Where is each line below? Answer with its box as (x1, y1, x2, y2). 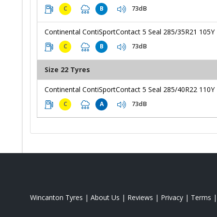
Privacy (161, 192, 183, 202)
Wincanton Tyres (30, 192, 83, 202)
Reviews (127, 192, 153, 202)
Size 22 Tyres (45, 64, 90, 74)
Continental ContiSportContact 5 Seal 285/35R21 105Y (45, 27, 215, 36)
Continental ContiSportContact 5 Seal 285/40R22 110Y (45, 84, 215, 94)
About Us (91, 192, 120, 202)
